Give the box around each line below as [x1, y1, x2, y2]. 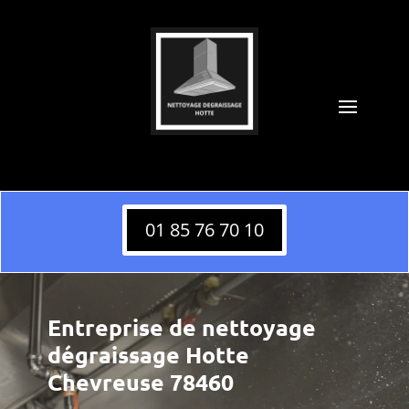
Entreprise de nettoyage [47, 311, 316, 341]
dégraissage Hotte [47, 339, 249, 369]
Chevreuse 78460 [47, 366, 234, 396]
